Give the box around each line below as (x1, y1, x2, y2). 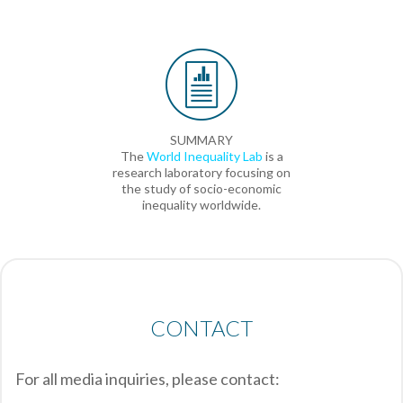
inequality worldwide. (142, 197, 261, 212)
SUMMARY (170, 132, 233, 148)
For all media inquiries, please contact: (15, 369, 280, 389)
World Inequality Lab (146, 148, 263, 164)
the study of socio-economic (121, 181, 282, 196)
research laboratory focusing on (112, 165, 291, 180)
